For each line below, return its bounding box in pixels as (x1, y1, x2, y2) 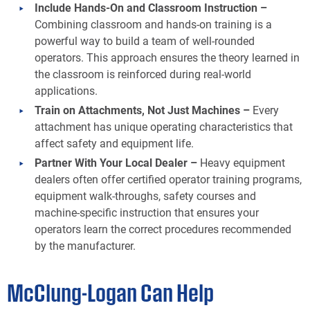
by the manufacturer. (35, 238, 136, 253)
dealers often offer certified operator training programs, (35, 172, 302, 187)
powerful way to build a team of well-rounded (35, 33, 255, 48)
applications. (35, 83, 98, 98)
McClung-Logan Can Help (7, 279, 214, 307)
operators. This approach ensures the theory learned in (35, 50, 300, 65)
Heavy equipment (197, 155, 285, 170)
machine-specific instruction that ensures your (35, 205, 259, 220)
